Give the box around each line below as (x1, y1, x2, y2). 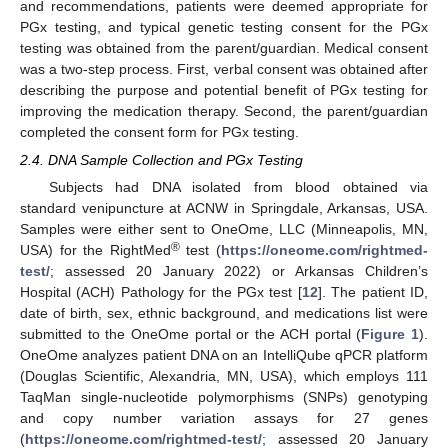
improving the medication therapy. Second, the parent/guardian (20, 102, 428, 119)
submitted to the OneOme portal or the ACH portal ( (20, 325, 362, 342)
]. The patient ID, (317, 283, 429, 300)
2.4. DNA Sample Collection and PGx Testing (20, 151, 303, 168)
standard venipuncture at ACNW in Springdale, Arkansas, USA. (20, 199, 428, 216)
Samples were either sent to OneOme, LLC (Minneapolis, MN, (20, 220, 428, 237)
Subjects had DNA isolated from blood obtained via (48, 178, 428, 195)
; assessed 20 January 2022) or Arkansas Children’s (50, 262, 428, 279)
